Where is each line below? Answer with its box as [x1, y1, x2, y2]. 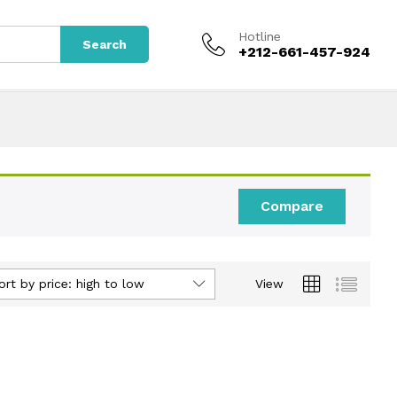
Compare [261, 197, 323, 214]
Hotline [238, 28, 281, 43]
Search [82, 37, 127, 52]
